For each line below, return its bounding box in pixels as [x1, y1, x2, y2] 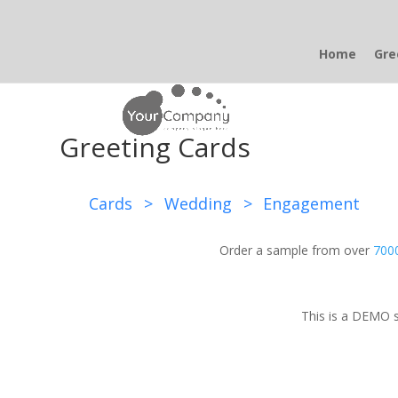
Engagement [263, 193, 361, 214]
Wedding [163, 193, 232, 214]
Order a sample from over [219, 242, 373, 259]
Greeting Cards [60, 129, 251, 165]
